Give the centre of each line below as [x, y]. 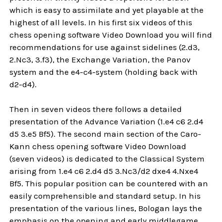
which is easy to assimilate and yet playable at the [107, 10]
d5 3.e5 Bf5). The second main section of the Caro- [106, 134]
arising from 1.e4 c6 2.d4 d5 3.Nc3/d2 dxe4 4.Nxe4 [104, 171]
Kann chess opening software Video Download [98, 146]
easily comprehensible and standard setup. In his [105, 196]
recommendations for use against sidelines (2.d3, [105, 47]
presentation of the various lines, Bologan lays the [106, 208]
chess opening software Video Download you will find [111, 35]
